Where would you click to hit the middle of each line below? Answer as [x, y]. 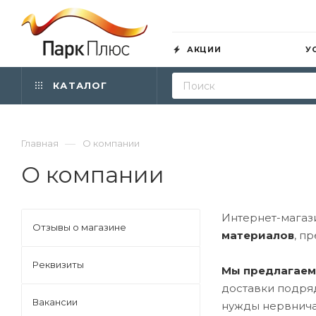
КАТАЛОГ [79, 85]
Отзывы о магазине [79, 227]
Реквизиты [58, 265]
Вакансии [55, 302]
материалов [258, 235]
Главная [40, 143]
